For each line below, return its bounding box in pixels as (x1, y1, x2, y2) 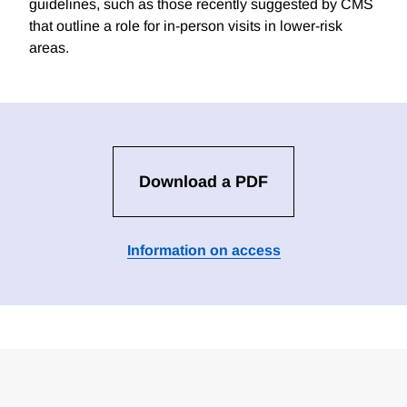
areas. (29, 40, 69, 56)
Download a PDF (139, 173, 268, 192)
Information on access (126, 243, 281, 259)
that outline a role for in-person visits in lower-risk (29, 18, 342, 35)
